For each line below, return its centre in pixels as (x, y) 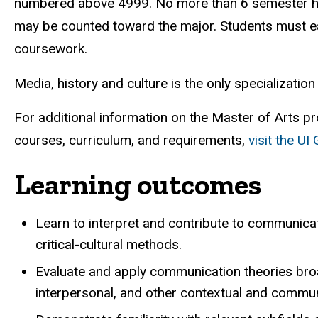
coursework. (51, 48)
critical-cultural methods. (109, 245)
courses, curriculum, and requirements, (131, 141)
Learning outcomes (138, 185)
